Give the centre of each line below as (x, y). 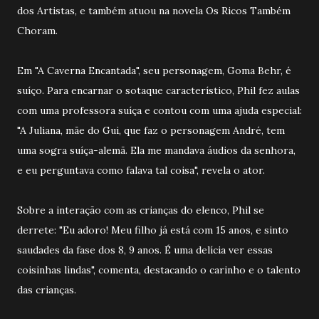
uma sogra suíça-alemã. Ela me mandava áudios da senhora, (156, 150)
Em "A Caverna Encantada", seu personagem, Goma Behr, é (154, 70)
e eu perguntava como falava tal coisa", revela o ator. (141, 170)
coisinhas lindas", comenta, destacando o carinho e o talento (159, 270)
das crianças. (47, 289)
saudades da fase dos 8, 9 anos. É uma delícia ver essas (145, 250)
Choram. (37, 30)
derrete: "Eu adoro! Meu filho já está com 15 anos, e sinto (153, 230)
